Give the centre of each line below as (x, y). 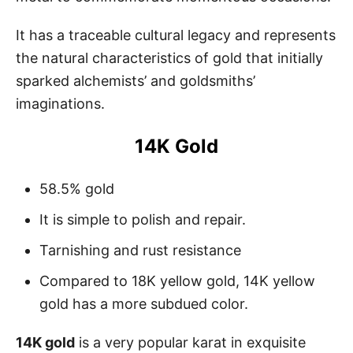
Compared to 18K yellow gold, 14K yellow (177, 281)
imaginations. (60, 103)
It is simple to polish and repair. (143, 219)
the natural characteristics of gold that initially (169, 58)
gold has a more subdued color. (144, 303)
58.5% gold (77, 188)
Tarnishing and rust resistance (140, 250)
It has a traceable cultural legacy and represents (176, 35)
